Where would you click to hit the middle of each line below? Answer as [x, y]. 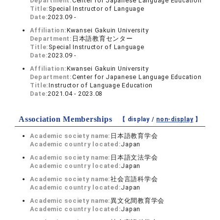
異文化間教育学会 [138, 201]
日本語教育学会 [134, 136]
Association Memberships [66, 119]
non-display [175, 119]
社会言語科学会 [134, 179]
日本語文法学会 [134, 157]
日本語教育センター [102, 39]
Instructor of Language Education [101, 85]
